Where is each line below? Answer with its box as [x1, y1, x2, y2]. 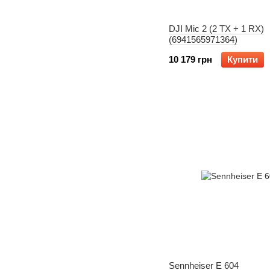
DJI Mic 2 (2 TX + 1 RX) [169, 24, 264, 34]
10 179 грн [169, 54, 212, 64]
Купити [227, 54, 258, 64]
